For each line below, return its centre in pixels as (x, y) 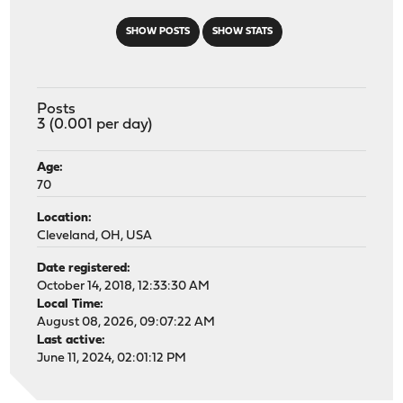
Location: (65, 218)
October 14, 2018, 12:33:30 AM (124, 286)
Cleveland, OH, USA (95, 236)
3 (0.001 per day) (95, 124)
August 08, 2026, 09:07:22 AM (126, 322)
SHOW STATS (242, 31)
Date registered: (84, 268)
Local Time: (71, 304)
